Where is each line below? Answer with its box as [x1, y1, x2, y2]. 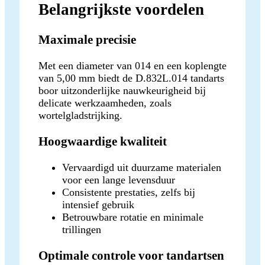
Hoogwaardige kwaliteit [38, 134, 167, 148]
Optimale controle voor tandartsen [38, 248, 224, 263]
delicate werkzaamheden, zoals [38, 96, 172, 109]
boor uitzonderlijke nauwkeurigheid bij [38, 84, 206, 96]
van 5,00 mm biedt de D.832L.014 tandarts [38, 72, 224, 84]
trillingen [62, 223, 101, 235]
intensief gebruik [62, 198, 134, 211]
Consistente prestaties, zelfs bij [62, 186, 195, 198]
